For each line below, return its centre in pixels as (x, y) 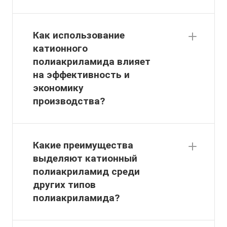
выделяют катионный (85, 159)
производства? (69, 101)
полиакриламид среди (86, 172)
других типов (64, 185)
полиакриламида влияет (92, 62)
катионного (60, 49)
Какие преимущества (83, 145)
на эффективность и (81, 75)
